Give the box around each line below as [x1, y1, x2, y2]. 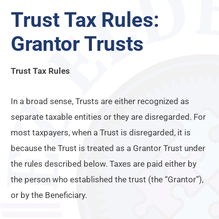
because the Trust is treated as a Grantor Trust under [11, 143, 206, 153]
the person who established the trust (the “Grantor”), [11, 175, 204, 184]
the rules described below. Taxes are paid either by [11, 159, 197, 169]
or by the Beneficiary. [11, 190, 88, 200]
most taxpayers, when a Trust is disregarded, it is [11, 128, 191, 137]
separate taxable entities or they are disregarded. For [11, 112, 206, 122]
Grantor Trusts [11, 32, 144, 56]
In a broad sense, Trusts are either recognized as [11, 96, 190, 106]
